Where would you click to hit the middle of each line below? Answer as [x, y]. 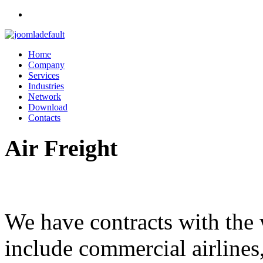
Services [44, 75]
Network [45, 97]
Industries [46, 86]
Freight [81, 148]
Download [48, 107]
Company [46, 65]
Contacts [44, 118]
